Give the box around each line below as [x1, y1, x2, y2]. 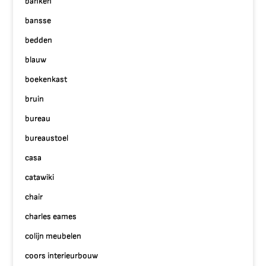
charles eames [25, 211, 77, 221]
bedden [25, 35, 53, 45]
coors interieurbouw [25, 251, 99, 261]
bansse [25, 15, 52, 26]
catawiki [25, 172, 55, 182]
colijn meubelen [25, 231, 82, 241]
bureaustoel [25, 133, 69, 143]
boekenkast [25, 74, 68, 84]
